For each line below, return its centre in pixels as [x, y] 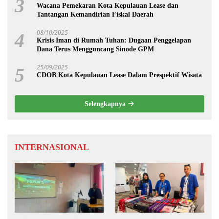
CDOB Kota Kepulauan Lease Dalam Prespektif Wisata [119, 75]
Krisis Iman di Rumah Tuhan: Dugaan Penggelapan [114, 41]
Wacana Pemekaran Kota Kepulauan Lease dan [108, 6]
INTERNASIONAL [52, 147]
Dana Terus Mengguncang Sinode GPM [95, 49]
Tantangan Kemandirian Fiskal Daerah [95, 15]
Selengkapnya [106, 104]
